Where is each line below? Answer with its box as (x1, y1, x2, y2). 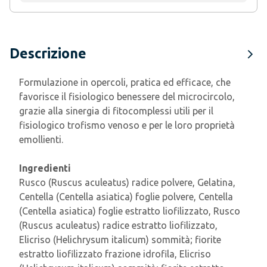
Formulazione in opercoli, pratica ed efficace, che (19, 77, 231, 88)
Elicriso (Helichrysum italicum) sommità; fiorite (19, 234, 221, 245)
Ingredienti (19, 163, 71, 173)
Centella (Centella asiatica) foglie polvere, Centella (19, 191, 233, 202)
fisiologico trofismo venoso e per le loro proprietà (19, 120, 235, 131)
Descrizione (10, 46, 86, 61)
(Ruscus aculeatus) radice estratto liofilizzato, (19, 220, 218, 231)
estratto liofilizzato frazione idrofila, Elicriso (19, 249, 211, 259)
